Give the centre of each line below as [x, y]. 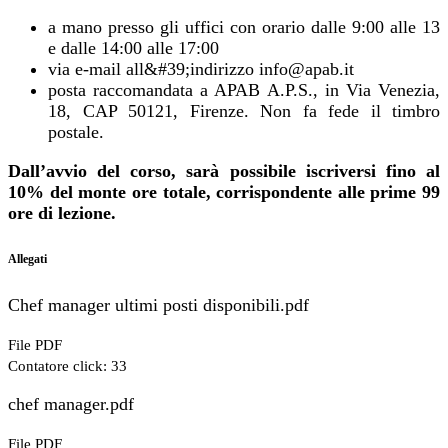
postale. [76, 132]
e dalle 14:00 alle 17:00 [133, 48]
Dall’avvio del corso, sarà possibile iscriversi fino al [224, 171]
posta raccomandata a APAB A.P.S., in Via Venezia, [244, 90]
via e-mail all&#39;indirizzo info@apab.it [201, 69]
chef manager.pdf [71, 404]
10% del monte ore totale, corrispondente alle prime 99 [224, 192]
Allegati [27, 259]
